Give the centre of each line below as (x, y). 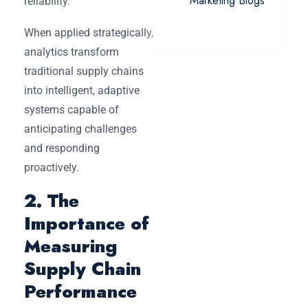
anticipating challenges (80, 129)
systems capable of (71, 109)
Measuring (71, 246)
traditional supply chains (84, 71)
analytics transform (71, 52)
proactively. (52, 167)
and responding (62, 148)
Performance (80, 291)
